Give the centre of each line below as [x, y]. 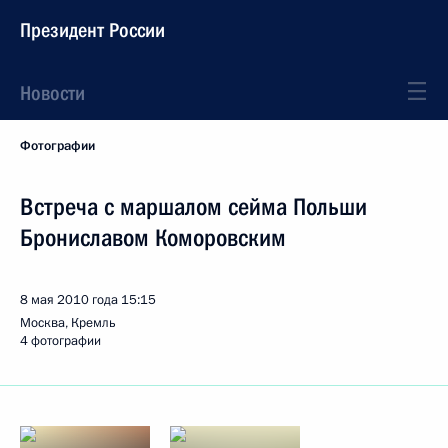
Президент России [92, 30]
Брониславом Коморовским [153, 238]
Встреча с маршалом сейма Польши [193, 207]
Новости [52, 93]
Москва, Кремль [68, 323]
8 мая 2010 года [69, 300]
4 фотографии [60, 341]
